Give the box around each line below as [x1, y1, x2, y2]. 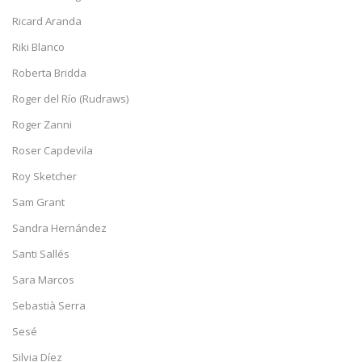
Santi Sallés [12, 246, 69, 261]
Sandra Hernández [12, 221, 107, 235]
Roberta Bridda [12, 65, 86, 80]
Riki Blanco [12, 40, 65, 54]
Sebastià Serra [12, 298, 86, 313]
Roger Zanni [12, 117, 72, 132]
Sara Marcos [12, 272, 74, 287]
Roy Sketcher [12, 169, 77, 183]
